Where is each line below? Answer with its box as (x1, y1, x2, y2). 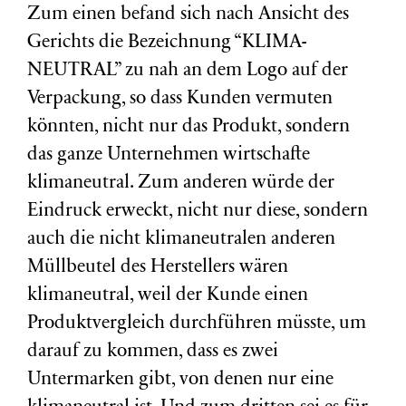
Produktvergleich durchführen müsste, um (27, 314, 366, 333)
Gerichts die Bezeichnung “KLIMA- (27, 34, 306, 53)
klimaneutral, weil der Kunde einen (27, 286, 308, 305)
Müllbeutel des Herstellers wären (27, 258, 288, 277)
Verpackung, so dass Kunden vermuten (27, 90, 333, 109)
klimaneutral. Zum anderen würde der (27, 174, 334, 193)
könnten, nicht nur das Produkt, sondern (27, 118, 350, 137)
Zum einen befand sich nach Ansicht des (27, 5, 349, 24)
